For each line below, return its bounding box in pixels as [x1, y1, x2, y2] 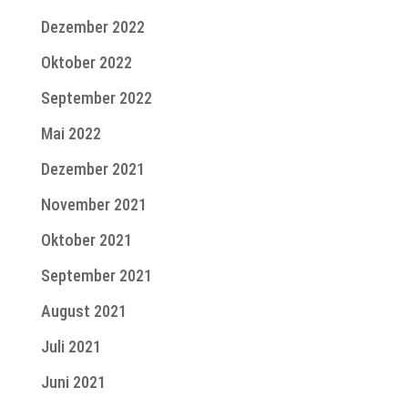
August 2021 [40, 301, 127, 321]
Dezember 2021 [40, 159, 145, 179]
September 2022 [40, 88, 152, 108]
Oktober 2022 [40, 53, 132, 73]
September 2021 [40, 266, 152, 286]
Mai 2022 [40, 124, 101, 144]
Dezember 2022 [40, 17, 145, 37]
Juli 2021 [40, 337, 101, 357]
